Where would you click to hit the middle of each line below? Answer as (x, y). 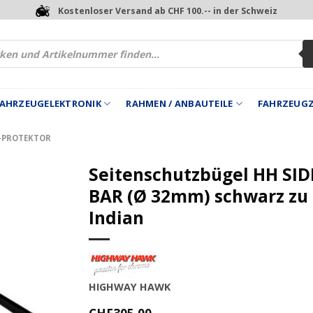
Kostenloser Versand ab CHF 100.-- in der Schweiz (168, 10)
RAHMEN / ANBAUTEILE (180, 103)
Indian (116, 217)
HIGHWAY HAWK (130, 286)
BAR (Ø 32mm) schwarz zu (198, 196)
